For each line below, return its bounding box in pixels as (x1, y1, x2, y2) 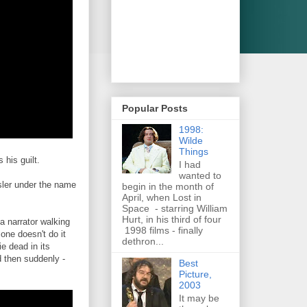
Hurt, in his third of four (122, 214, 221, 225)
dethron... (122, 236, 164, 247)
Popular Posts (122, 103, 188, 114)
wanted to (178, 170, 221, 182)
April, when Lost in (122, 192, 201, 204)
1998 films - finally (122, 225, 203, 236)
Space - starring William (122, 203, 228, 214)
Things (178, 146, 208, 158)
